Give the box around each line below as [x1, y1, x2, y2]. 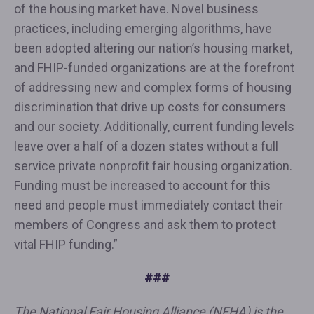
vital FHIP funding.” [14, 237, 118, 252]
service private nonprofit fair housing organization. [14, 158, 292, 173]
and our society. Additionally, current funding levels [14, 119, 294, 134]
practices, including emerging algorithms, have [14, 21, 272, 36]
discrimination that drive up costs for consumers [14, 100, 286, 114]
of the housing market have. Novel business [14, 1, 259, 16]
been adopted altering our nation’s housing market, [14, 41, 292, 55]
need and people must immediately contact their [14, 198, 283, 212]
